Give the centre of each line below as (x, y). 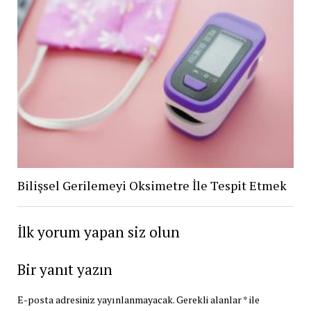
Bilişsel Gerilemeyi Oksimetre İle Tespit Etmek (152, 185)
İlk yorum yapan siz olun (98, 232)
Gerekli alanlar (209, 299)
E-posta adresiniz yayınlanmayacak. (95, 299)
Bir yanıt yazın (65, 269)
